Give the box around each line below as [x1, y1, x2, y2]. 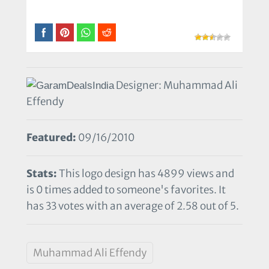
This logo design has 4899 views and [57, 166, 234, 180]
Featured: [26, 130, 76, 144]
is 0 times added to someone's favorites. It [26, 183, 226, 196]
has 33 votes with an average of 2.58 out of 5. [26, 199, 239, 213]
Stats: [26, 166, 57, 180]
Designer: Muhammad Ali [114, 78, 238, 92]
